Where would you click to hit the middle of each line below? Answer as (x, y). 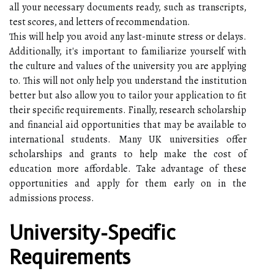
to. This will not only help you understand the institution (128, 80)
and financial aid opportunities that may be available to (128, 124)
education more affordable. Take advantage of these (128, 168)
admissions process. (52, 198)
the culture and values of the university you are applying (128, 66)
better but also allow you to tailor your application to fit (128, 95)
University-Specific (92, 232)
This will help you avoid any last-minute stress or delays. (128, 36)
